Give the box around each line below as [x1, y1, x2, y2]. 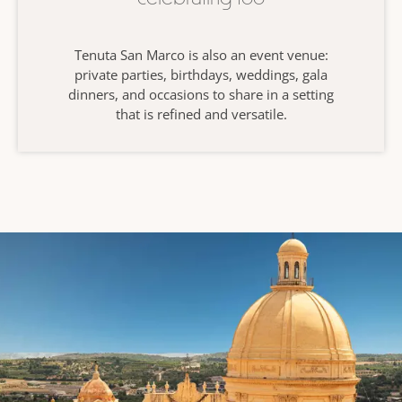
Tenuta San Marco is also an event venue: [74, 45, 328, 65]
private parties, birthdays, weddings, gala [74, 65, 328, 84]
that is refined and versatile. [115, 104, 287, 124]
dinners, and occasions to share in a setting [68, 84, 334, 104]
